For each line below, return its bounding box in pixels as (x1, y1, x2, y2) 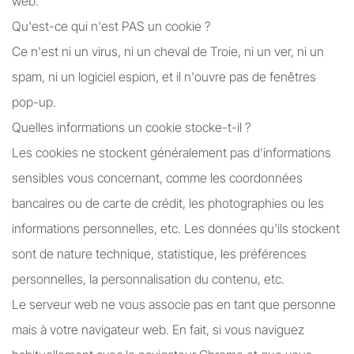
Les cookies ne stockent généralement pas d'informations (12, 145, 331, 160)
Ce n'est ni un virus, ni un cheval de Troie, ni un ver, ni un (12, 43, 324, 59)
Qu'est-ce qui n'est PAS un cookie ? (12, 18, 210, 34)
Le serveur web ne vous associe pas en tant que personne (12, 296, 336, 312)
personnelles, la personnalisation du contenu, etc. (12, 271, 284, 287)
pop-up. (12, 94, 56, 110)
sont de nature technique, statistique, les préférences (12, 246, 307, 262)
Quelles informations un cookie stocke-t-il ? (12, 119, 250, 135)
